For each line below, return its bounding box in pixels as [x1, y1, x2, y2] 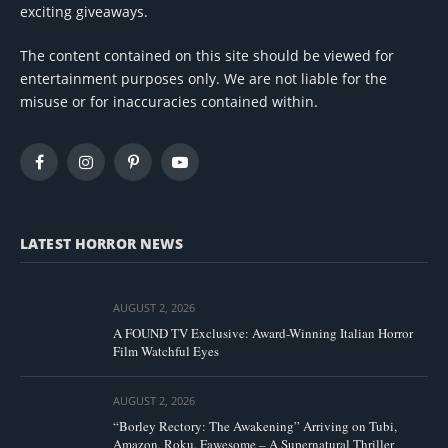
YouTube [178, 160, 232, 179]
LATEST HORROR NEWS [20, 233, 184, 253]
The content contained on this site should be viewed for [20, 45, 394, 65]
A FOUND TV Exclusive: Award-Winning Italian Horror [113, 323, 413, 342]
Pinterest [131, 160, 186, 179]
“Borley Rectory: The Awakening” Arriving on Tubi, [113, 416, 397, 435]
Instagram [84, 160, 146, 179]
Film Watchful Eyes [113, 341, 219, 360]
